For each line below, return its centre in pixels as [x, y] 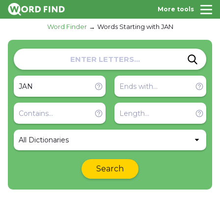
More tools [176, 9]
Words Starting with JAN [135, 27]
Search [110, 169]
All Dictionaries [44, 140]
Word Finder [67, 27]
